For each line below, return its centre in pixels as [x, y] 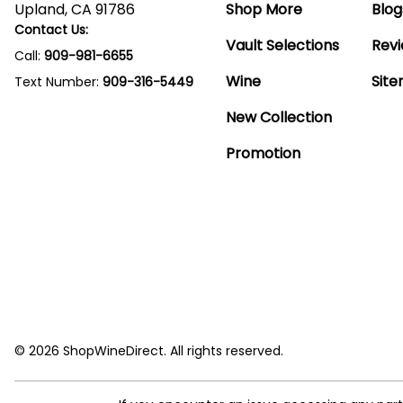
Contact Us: [51, 29]
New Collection [279, 117]
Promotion [264, 153]
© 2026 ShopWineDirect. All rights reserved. [149, 351]
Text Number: [58, 81]
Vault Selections [283, 45]
